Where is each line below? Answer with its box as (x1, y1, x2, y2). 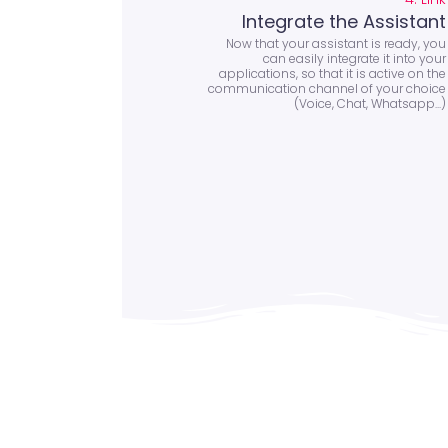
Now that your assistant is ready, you (225, 34, 446, 52)
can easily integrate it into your (262, 49, 446, 67)
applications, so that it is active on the (218, 64, 446, 82)
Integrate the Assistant (241, 8, 446, 34)
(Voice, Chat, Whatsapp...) (293, 94, 446, 112)
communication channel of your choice (207, 79, 446, 97)
